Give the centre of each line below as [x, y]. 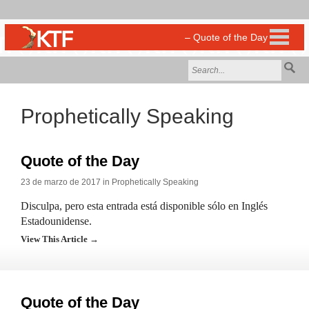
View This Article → [60, 239]
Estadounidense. [56, 221]
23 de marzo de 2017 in [66, 182]
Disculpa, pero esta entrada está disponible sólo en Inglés [144, 206]
